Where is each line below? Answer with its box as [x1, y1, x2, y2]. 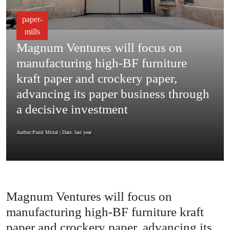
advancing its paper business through [16, 87, 209, 101]
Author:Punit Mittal [16, 129, 58, 136]
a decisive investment [16, 102, 128, 117]
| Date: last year [58, 129, 91, 136]
